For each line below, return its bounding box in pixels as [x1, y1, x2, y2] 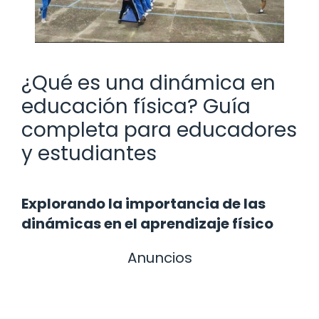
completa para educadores [21, 115, 297, 144]
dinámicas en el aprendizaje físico [21, 213, 273, 234]
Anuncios [127, 247, 192, 268]
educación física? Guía [21, 92, 251, 120]
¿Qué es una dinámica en [21, 68, 276, 97]
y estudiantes [21, 139, 157, 167]
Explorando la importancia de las [21, 193, 266, 214]
